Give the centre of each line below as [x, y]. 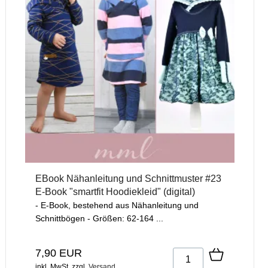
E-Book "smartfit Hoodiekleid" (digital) [115, 192]
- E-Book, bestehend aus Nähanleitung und [117, 205]
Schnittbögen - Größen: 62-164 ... [99, 219]
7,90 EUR [59, 253]
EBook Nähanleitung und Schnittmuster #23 [128, 179]
